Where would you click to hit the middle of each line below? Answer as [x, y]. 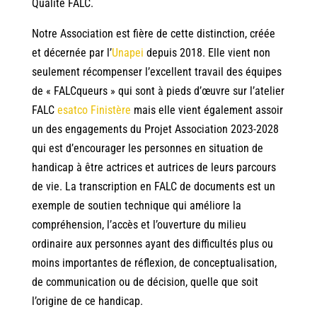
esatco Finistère [95, 110]
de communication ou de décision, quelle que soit [145, 282]
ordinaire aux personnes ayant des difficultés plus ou [152, 244]
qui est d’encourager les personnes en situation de [147, 149]
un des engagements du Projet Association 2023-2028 [155, 129]
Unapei [127, 53]
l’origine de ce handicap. [87, 301]
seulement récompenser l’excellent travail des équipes [156, 72]
